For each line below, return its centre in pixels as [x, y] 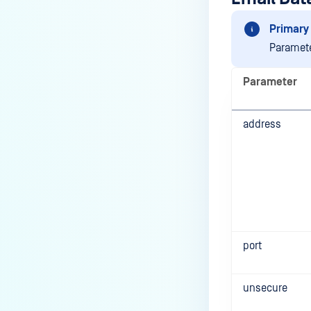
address [262, 124]
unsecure [265, 288]
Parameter [270, 82]
